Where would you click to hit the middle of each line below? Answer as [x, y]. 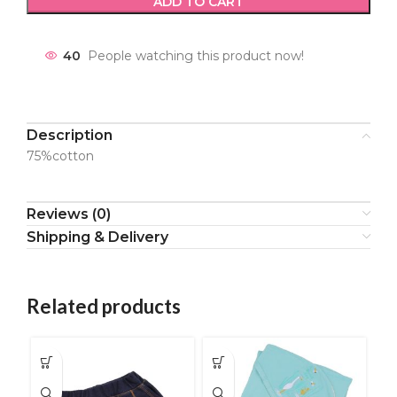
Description [70, 135]
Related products [104, 306]
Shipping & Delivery [97, 237]
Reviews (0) [69, 214]
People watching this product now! [196, 56]
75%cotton [60, 156]
